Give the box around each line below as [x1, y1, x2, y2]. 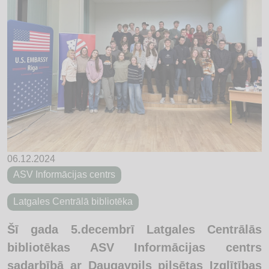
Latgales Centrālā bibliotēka [13, 196, 133, 207]
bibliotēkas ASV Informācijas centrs [7, 240, 262, 254]
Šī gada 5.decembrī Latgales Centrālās [7, 222, 262, 236]
